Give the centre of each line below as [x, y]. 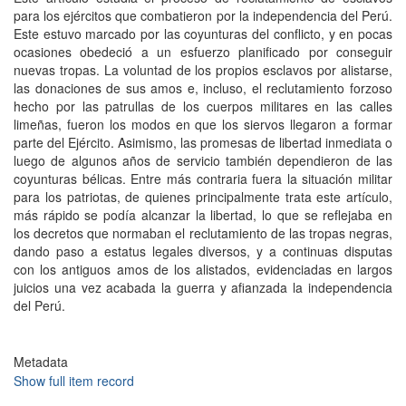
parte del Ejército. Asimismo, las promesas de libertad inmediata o [203, 142]
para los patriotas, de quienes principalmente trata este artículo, [203, 197]
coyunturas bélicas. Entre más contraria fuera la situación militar [203, 179]
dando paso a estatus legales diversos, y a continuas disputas [203, 251]
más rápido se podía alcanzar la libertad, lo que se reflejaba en [203, 215]
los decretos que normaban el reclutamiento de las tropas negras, [203, 233]
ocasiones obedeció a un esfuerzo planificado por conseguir [203, 52]
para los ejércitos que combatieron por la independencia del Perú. [203, 15]
